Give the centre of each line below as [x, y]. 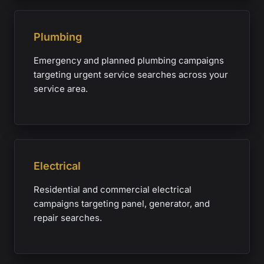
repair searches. [68, 218]
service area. [61, 89]
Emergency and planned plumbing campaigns [129, 60]
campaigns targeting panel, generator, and [122, 204]
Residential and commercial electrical [113, 189]
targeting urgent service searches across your [131, 75]
